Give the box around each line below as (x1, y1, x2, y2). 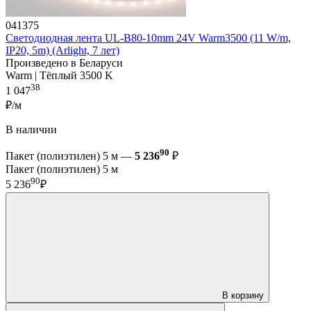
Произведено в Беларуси (6, 56, 123, 69)
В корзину (222, 289, 264, 301)
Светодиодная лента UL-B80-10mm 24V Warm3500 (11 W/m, (6, 31, 291, 44)
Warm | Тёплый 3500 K (6, 69, 113, 81)
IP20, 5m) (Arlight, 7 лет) (6, 44, 119, 56)
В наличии (6, 124, 57, 136)
